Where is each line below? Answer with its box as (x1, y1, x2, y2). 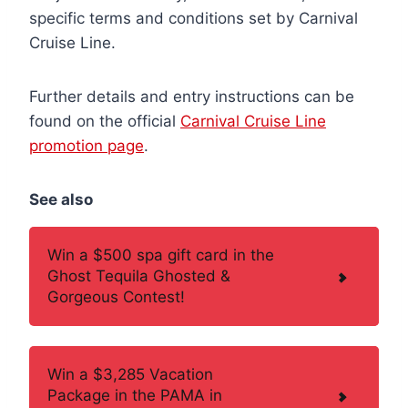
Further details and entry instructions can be (29, 87, 354, 106)
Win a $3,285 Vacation (47, 364, 213, 383)
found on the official (29, 111, 180, 130)
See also (29, 189, 93, 209)
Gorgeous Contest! (47, 287, 185, 306)
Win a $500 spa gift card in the (47, 245, 274, 264)
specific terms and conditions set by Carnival (29, 8, 358, 27)
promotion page (29, 136, 144, 155)
